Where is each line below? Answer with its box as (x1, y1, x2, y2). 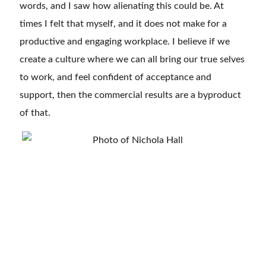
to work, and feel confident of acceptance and (20, 72, 211, 83)
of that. (20, 108, 55, 118)
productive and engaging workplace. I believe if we (20, 37, 230, 47)
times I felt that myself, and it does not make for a (20, 19, 227, 29)
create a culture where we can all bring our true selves (20, 55, 245, 65)
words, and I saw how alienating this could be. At (20, 1, 224, 11)
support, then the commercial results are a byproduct (20, 90, 241, 100)
